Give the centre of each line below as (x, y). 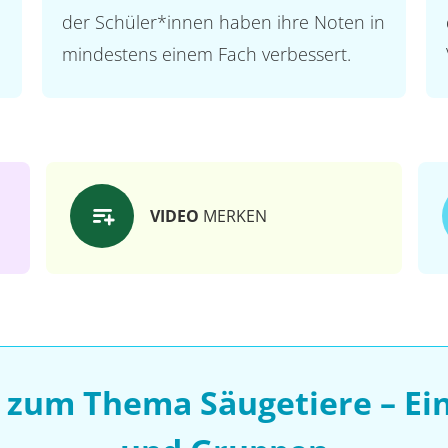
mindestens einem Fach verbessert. (206, 54)
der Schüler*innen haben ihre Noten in (223, 22)
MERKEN (233, 216)
